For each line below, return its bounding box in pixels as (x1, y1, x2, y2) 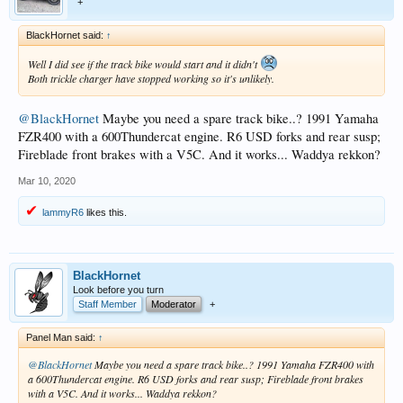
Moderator (151, 298, 196, 309)
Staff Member (78, 298, 137, 309)
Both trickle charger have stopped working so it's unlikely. (28, 71, 274, 85)
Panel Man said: (26, 331, 98, 343)
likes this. (84, 206, 127, 218)
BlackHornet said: (26, 30, 106, 40)
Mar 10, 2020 (18, 175, 76, 186)
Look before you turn (73, 283, 164, 295)
